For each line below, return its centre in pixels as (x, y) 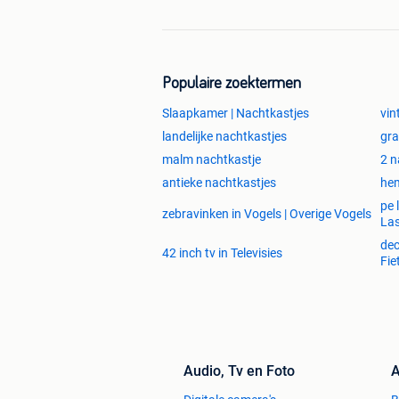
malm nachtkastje (212, 160)
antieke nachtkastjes (219, 183)
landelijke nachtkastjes (224, 137)
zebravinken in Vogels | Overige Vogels (267, 214)
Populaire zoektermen (232, 84)
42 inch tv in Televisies (222, 253)
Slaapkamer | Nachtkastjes (236, 114)
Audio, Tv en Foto (239, 371)
